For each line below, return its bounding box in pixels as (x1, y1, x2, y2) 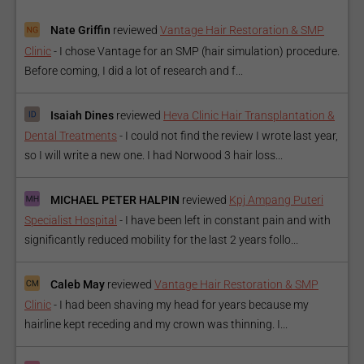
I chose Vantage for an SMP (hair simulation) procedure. (59, 44, 340, 58)
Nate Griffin (50, 24, 110, 37)
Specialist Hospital (24, 214, 117, 227)
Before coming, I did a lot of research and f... (24, 63, 243, 77)
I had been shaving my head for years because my (59, 298, 309, 312)
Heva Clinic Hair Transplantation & (163, 108, 335, 122)
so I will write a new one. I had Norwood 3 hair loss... (24, 148, 283, 162)
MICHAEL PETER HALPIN (50, 193, 180, 206)
